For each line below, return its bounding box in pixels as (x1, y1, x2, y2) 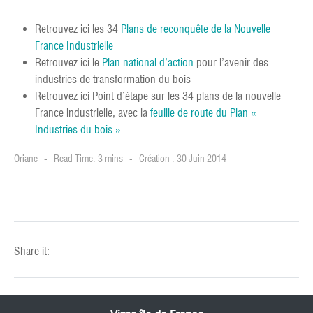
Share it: (14, 245, 50, 258)
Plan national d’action (102, 56, 194, 69)
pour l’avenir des (194, 56, 268, 69)
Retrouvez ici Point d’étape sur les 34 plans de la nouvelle (35, 89, 281, 103)
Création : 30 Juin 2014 (139, 153, 226, 164)
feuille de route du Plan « (150, 106, 256, 119)
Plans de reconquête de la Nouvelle (121, 22, 270, 36)
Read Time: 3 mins (54, 153, 123, 164)
